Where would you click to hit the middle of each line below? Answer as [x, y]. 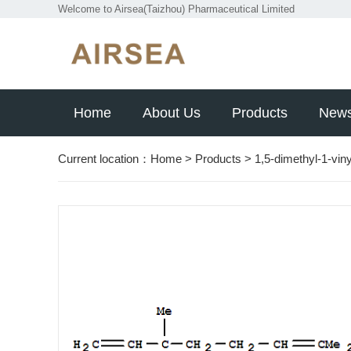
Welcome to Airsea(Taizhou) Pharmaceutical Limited [176, 9]
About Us [172, 113]
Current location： [104, 159]
